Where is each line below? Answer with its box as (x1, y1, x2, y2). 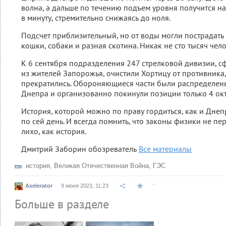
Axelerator (25, 182, 52, 189)
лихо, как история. (21, 126, 86, 136)
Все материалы (139, 144, 192, 154)
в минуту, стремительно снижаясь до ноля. (21, 13, 171, 23)
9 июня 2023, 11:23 (61, 183, 108, 189)
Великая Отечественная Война (54, 162, 149, 169)
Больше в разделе (15, 196, 109, 212)
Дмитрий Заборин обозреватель (21, 144, 139, 154)
